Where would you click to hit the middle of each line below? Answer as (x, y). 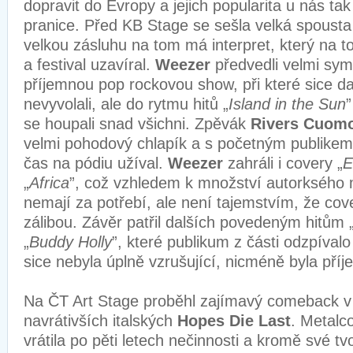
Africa (49, 183)
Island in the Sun (287, 104)
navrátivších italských (100, 321)
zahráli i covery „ (285, 163)
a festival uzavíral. (89, 65)
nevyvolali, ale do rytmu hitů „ (126, 104)
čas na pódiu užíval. (96, 163)
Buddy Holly (71, 242)
